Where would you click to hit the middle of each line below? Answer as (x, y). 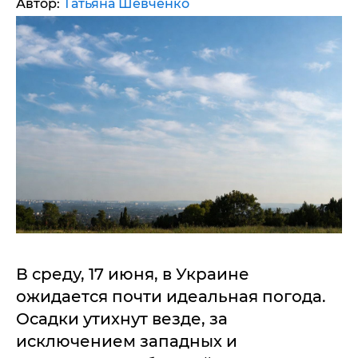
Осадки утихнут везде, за (122, 318)
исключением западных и (127, 341)
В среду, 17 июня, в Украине (133, 274)
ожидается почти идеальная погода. (171, 296)
